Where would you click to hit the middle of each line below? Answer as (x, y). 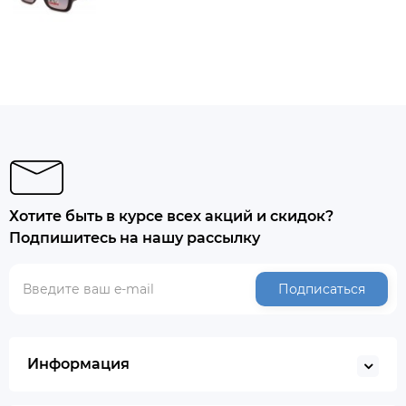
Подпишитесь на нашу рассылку (135, 238)
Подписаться (322, 289)
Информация (78, 364)
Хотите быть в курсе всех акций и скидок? (171, 216)
